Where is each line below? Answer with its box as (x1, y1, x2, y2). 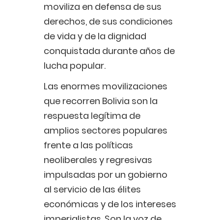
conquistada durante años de (44, 45, 175, 57)
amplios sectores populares (44, 124, 167, 137)
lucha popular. (44, 59, 106, 72)
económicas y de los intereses (44, 198, 176, 211)
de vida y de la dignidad (44, 30, 146, 43)
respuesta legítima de (44, 110, 140, 122)
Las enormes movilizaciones (44, 80, 167, 93)
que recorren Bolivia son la (44, 95, 158, 108)
